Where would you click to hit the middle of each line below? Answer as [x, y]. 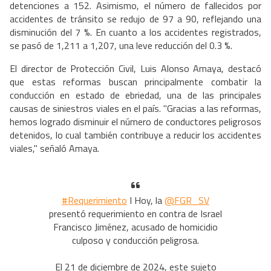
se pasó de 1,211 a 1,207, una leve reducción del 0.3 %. [121, 46]
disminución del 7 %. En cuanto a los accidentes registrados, [135, 32]
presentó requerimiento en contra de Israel [135, 214]
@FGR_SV [187, 201]
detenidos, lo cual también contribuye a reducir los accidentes [135, 135]
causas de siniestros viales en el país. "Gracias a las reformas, [135, 109]
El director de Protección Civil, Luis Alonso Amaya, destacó [135, 69]
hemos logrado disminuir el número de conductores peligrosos [135, 122]
